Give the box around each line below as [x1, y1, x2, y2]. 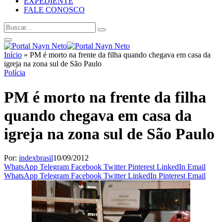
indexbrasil [19, 154, 53, 163]
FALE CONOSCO [24, 5, 85, 14]
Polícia [4, 68, 25, 77]
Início [4, 51, 22, 59]
